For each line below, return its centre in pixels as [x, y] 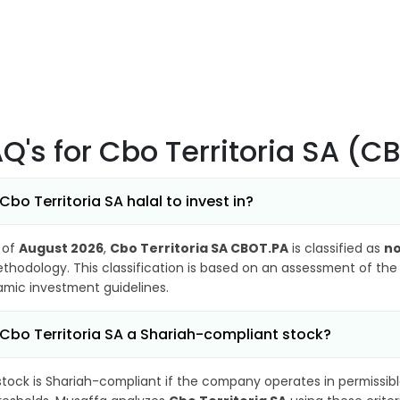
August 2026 [61, 248]
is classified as [336, 248]
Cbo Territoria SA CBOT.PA [199, 248]
